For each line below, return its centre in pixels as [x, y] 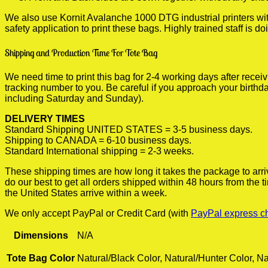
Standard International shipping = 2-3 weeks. [99, 151]
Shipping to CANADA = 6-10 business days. [98, 140]
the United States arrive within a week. [86, 193]
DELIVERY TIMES [45, 118]
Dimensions [41, 235]
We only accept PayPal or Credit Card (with [98, 213]
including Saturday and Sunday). [74, 98]
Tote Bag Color [41, 258]
